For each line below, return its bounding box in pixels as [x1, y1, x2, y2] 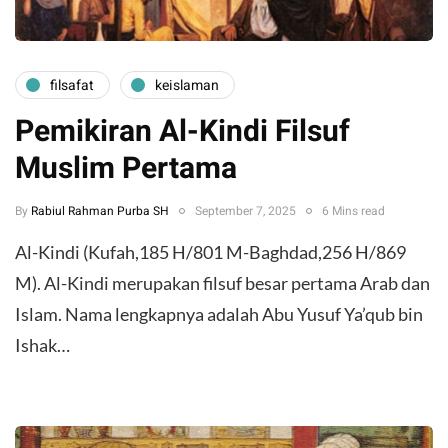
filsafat [50, 74, 94, 96]
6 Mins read [322, 202, 385, 221]
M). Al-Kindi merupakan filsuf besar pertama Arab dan [15, 272, 430, 295]
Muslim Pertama [15, 147, 237, 192]
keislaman [155, 74, 219, 96]
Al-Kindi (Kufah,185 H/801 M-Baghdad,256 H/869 [15, 241, 406, 264]
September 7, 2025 [195, 202, 296, 221]
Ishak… [15, 334, 70, 357]
